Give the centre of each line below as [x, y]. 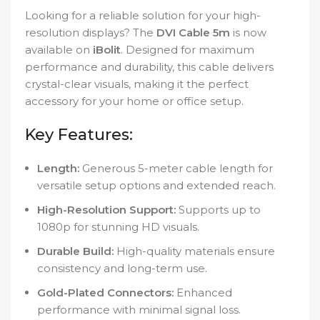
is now [248, 33]
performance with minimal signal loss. [139, 310]
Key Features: [79, 135]
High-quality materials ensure [194, 251]
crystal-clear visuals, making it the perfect [137, 84]
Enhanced [203, 293]
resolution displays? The [91, 33]
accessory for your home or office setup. [134, 101]
